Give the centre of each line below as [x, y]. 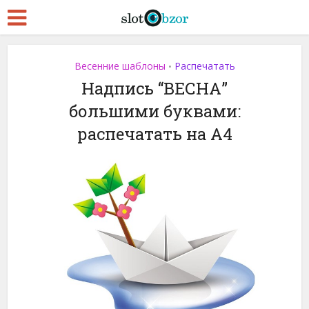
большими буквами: [154, 111]
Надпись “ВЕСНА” [154, 88]
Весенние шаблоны [120, 66]
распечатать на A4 [154, 134]
